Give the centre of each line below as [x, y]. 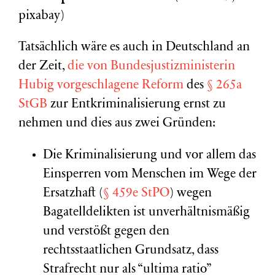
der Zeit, [43, 67]
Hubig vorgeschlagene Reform [103, 86]
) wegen [191, 194]
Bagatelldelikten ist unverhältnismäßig [146, 213]
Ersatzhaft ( [73, 194]
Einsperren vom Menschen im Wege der [150, 175]
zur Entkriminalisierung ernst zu [137, 105]
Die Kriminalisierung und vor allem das [149, 156]
